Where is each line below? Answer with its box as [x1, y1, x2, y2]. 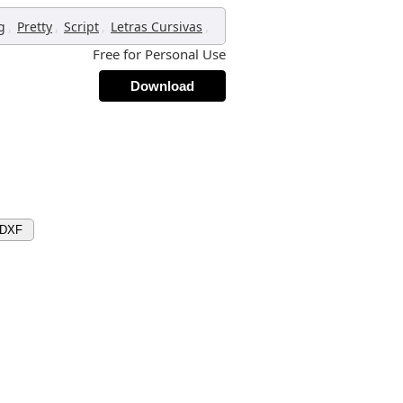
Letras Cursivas [111, 18, 202, 35]
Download [130, 78, 194, 94]
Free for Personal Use [93, 45, 226, 63]
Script [64, 18, 99, 35]
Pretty [17, 18, 52, 35]
